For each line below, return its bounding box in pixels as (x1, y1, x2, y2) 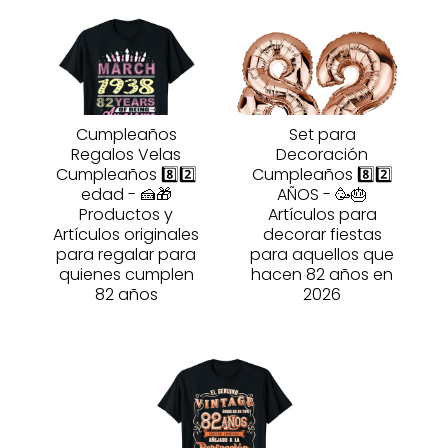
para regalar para (56, 243, 196, 267)
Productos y (79, 203, 173, 227)
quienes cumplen (58, 263, 194, 287)
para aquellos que (250, 243, 394, 267)
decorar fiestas (262, 223, 382, 247)
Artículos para (267, 203, 377, 227)
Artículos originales (53, 223, 199, 247)
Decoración (276, 143, 368, 167)
